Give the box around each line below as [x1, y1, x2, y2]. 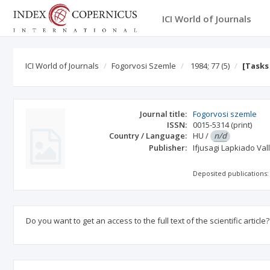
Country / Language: [109, 130, 187, 141]
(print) [231, 119, 253, 130]
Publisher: [149, 142, 187, 153]
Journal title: [140, 108, 187, 119]
